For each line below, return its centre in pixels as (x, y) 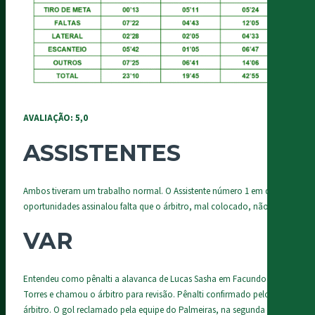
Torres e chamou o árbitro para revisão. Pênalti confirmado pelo (147, 295)
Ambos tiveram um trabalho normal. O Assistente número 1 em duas (153, 191)
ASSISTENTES (102, 153)
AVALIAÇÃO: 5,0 (56, 118)
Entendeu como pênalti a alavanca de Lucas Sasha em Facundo (145, 279)
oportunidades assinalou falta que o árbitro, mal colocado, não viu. (154, 206)
